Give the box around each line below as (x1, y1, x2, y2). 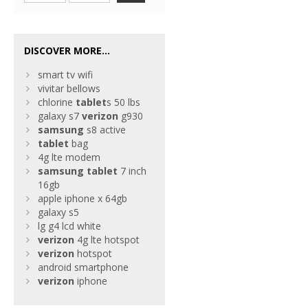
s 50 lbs (107, 96, 140, 109)
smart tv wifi (38, 68, 93, 81)
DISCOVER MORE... (24, 44, 110, 57)
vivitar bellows (38, 82, 100, 95)
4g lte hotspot (74, 233, 140, 246)
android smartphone (38, 261, 129, 274)
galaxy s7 (38, 109, 82, 122)
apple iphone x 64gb (38, 192, 127, 205)
